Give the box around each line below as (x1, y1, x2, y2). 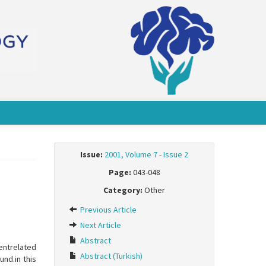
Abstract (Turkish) (78, 251, 142, 261)
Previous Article (78, 204, 137, 215)
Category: (103, 185, 142, 195)
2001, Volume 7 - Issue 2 (104, 149, 188, 160)
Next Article (78, 220, 121, 230)
